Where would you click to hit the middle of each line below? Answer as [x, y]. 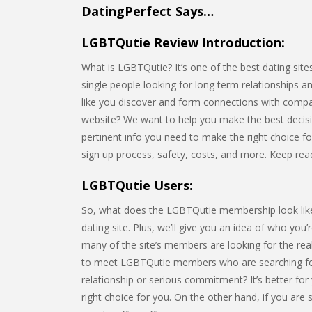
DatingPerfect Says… [148, 11]
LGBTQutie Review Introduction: [183, 42]
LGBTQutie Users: [137, 185]
